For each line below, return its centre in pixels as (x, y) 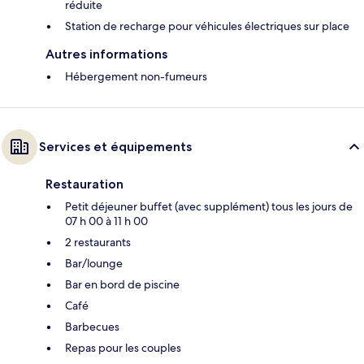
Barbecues (92, 326)
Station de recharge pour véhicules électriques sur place (207, 26)
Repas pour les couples (123, 347)
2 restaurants (98, 242)
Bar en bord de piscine (122, 284)
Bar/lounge (94, 263)
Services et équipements (115, 146)
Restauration (84, 184)
